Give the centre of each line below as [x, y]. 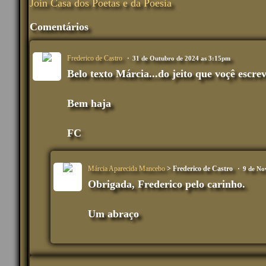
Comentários [59, 27]
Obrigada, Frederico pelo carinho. [167, 184]
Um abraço [115, 214]
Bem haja [89, 104]
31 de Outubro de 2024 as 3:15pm [181, 58]
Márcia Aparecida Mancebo [126, 169]
